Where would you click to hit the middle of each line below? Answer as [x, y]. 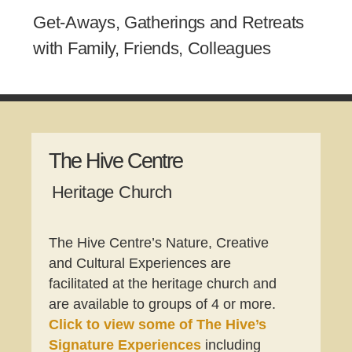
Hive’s [244, 324]
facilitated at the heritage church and [163, 283]
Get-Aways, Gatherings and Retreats [169, 23]
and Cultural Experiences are [140, 263]
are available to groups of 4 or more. [163, 304]
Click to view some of [121, 324]
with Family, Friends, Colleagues [152, 49]
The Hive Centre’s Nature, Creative [159, 242]
